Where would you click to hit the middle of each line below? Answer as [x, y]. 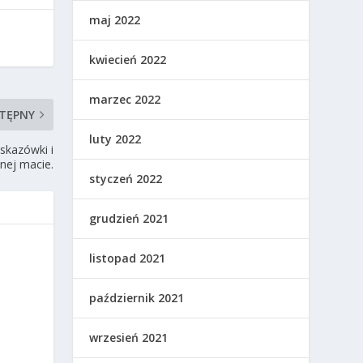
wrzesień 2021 [129, 338]
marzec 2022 [125, 100]
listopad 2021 [128, 258]
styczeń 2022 [126, 179]
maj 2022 [115, 20]
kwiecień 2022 [128, 60]
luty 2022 [115, 139]
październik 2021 [137, 298]
